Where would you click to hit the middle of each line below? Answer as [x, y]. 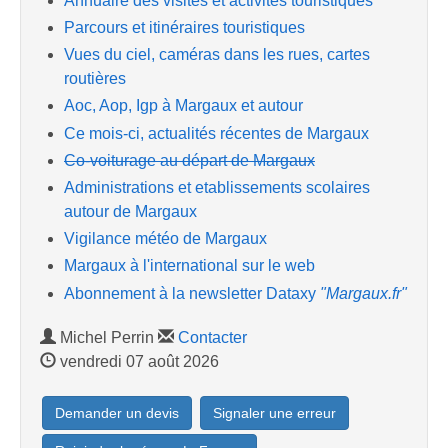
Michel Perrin [107, 337]
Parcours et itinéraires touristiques [184, 27]
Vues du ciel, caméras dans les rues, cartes [217, 55]
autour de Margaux [130, 211]
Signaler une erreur [274, 412]
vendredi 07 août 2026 [137, 361]
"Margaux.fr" [363, 293]
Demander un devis [117, 412]
